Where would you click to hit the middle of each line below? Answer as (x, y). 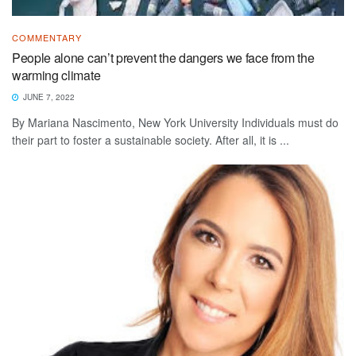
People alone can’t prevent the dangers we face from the (163, 57)
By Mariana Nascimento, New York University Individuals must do (175, 122)
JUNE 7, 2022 (48, 97)
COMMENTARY (47, 37)
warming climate (56, 75)
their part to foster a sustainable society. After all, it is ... (151, 139)
